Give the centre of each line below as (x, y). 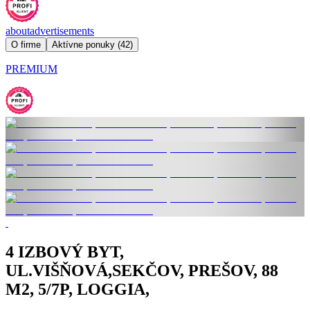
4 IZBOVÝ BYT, (65, 252)
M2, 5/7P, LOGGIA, (77, 289)
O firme (26, 44)
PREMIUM (31, 69)
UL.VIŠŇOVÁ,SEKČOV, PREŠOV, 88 (142, 270)
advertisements (62, 30)
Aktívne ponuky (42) (92, 44)
